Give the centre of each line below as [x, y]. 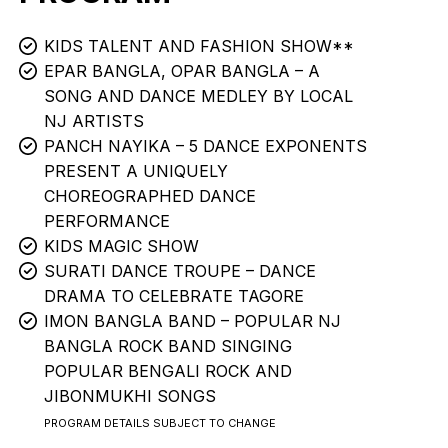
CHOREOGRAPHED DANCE [150, 196]
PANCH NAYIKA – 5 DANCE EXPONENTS [206, 146]
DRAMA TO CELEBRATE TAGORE [174, 296]
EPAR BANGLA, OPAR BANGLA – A [182, 71]
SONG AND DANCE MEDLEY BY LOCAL [199, 96]
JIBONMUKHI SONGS [130, 396]
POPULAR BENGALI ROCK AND [168, 371]
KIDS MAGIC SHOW [122, 246]
